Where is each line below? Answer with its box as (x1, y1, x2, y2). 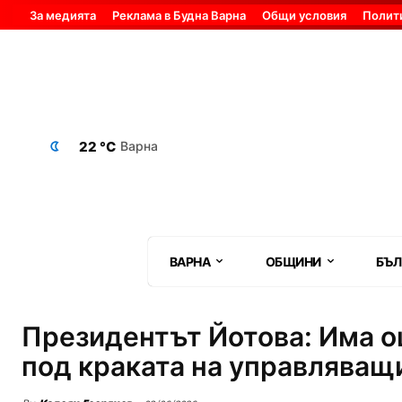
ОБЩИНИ (265, 253, 321, 269)
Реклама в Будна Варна (112, 8, 246, 23)
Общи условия (262, 8, 346, 23)
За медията (30, 8, 96, 23)
